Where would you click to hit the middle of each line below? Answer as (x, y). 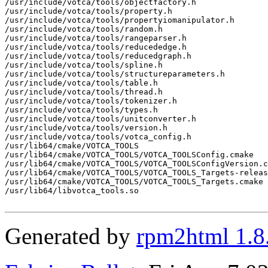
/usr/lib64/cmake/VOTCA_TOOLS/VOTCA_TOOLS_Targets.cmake (134, 181)
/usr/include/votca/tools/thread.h (84, 92)
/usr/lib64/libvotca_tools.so (72, 190)
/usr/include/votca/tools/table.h (81, 83)
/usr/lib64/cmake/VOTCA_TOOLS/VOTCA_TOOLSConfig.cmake (129, 154)
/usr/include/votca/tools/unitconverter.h (100, 118)
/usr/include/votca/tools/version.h (86, 127)
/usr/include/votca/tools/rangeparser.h (96, 38)
